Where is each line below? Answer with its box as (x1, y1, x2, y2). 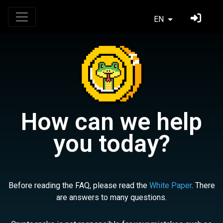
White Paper (149, 181, 192, 190)
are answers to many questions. (56, 193, 167, 202)
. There (191, 181, 215, 190)
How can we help (21, 108, 202, 136)
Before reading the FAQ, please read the (8, 181, 149, 190)
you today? (53, 129, 170, 158)
